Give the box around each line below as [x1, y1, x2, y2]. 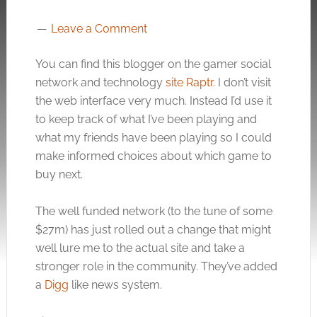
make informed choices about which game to [35, 149, 272, 163]
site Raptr [165, 76, 213, 89]
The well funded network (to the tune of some [35, 204, 272, 218]
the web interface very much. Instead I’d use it [35, 94, 272, 108]
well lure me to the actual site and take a [35, 241, 245, 255]
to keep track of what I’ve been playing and [35, 113, 257, 126]
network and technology [35, 76, 166, 89]
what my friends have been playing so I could [35, 131, 272, 144]
